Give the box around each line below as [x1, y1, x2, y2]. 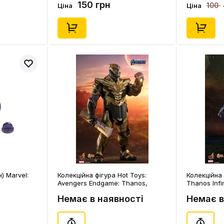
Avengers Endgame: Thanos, [57, 179, 147, 187]
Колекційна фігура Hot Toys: [57, 171, 146, 179]
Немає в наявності [57, 193, 143, 204]
